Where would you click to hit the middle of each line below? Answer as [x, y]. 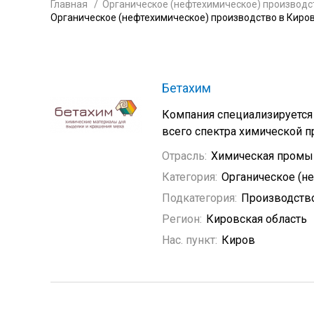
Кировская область [257, 219]
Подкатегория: [199, 198]
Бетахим [186, 88]
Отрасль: [184, 156]
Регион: [182, 219]
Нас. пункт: [190, 240]
